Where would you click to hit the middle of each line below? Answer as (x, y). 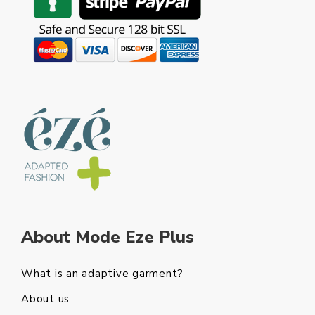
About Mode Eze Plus (108, 237)
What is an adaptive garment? (102, 274)
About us (45, 299)
